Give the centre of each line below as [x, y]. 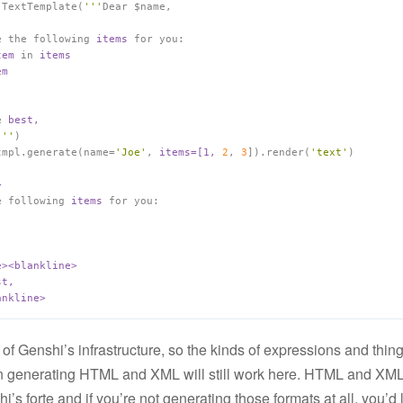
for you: [134, 201]
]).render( [279, 152]
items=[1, [191, 152]
